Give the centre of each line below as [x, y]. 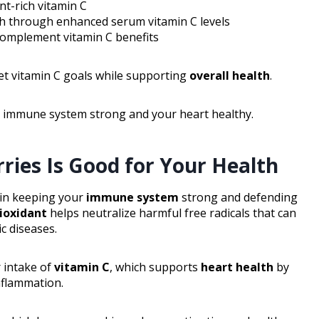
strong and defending [238, 198]
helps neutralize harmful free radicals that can [172, 213]
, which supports [155, 267]
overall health [230, 76]
